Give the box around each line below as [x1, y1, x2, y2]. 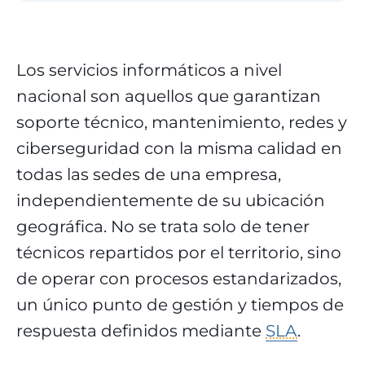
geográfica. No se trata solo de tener [16, 217, 310, 236]
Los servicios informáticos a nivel [16, 60, 282, 80]
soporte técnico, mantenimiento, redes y [16, 112, 347, 132]
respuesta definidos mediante [16, 321, 266, 341]
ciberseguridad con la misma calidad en [16, 139, 342, 158]
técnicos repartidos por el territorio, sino [16, 243, 341, 262]
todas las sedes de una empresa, [16, 165, 281, 184]
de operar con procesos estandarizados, [16, 269, 341, 288]
